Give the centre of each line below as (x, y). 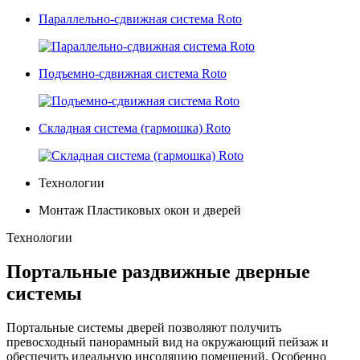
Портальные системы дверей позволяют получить (144, 327)
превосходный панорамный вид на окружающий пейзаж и (168, 342)
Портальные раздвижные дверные (158, 271)
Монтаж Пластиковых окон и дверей (140, 210)
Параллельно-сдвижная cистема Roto (140, 18)
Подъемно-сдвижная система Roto (133, 73)
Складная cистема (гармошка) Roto (135, 128)
